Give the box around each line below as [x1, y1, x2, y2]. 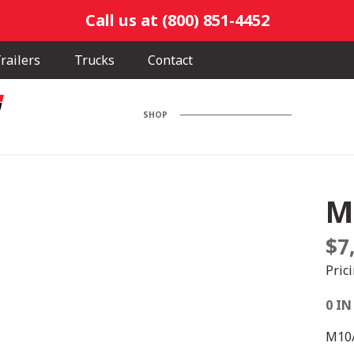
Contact [148, 51, 194, 69]
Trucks [73, 51, 115, 69]
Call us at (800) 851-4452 [85, 9, 269, 31]
